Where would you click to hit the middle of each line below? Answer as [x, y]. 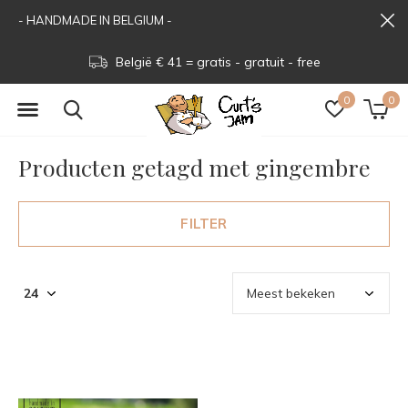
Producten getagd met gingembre [194, 167]
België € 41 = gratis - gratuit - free [216, 62]
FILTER [204, 224]
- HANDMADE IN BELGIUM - [95, 20]
